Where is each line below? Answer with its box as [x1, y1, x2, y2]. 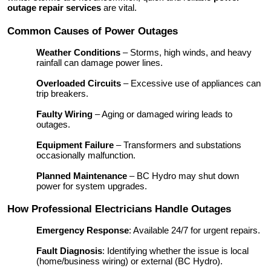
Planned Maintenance [36, 170, 127, 181]
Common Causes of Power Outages [7, 24, 178, 37]
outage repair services [7, 2, 101, 13]
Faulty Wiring [36, 108, 93, 119]
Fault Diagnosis [36, 246, 102, 256]
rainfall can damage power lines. [36, 57, 163, 68]
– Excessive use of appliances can [121, 77, 261, 88]
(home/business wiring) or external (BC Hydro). [36, 256, 223, 267]
